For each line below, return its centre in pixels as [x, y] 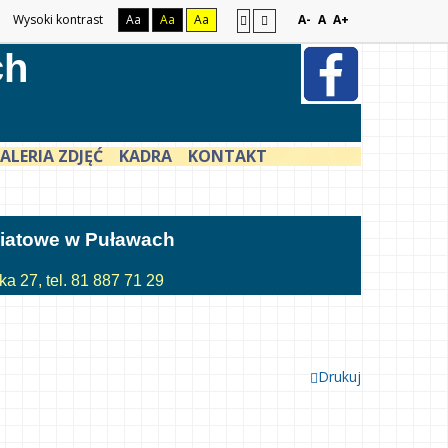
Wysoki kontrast [58, 19]
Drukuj [339, 376]
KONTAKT [227, 156]
